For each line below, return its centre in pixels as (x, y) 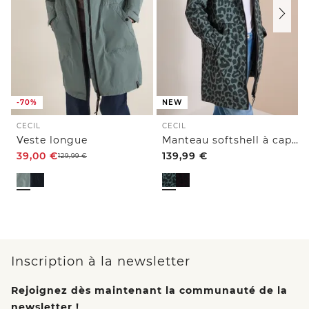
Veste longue (52, 140)
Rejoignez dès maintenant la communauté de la (149, 291)
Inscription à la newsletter (101, 262)
